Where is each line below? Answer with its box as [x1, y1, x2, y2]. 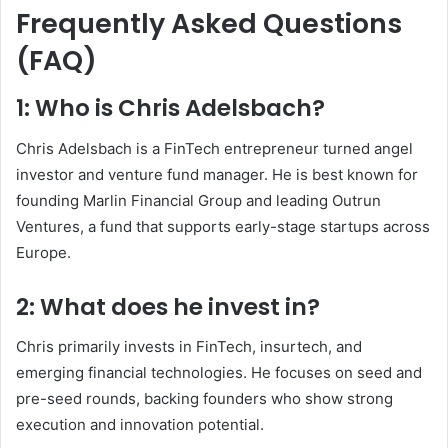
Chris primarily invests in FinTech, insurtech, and [16, 337, 362, 357]
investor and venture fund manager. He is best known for [16, 164, 418, 184]
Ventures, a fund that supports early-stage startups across [16, 216, 430, 236]
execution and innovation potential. [16, 415, 264, 435]
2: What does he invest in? [16, 290, 320, 323]
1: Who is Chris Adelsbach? [16, 92, 325, 125]
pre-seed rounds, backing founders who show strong [16, 389, 393, 409]
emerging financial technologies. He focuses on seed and [16, 363, 422, 383]
